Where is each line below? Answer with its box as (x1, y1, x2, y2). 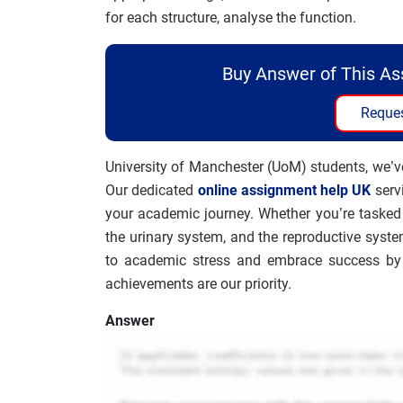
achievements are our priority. (105, 275, 291, 292)
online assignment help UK (197, 182, 372, 199)
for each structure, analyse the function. (105, 9, 356, 26)
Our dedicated (105, 182, 198, 199)
